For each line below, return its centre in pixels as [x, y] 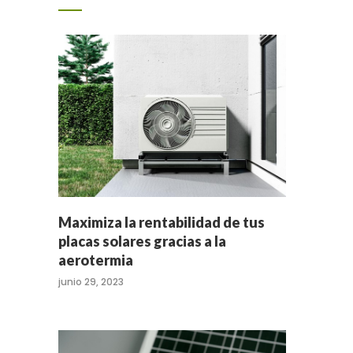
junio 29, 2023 [91, 281]
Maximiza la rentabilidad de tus [162, 222]
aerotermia [96, 260]
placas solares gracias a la [142, 241]
